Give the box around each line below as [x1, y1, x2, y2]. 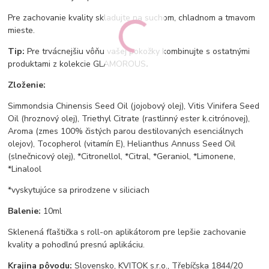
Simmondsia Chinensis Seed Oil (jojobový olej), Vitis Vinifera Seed [8, 100, 260, 112]
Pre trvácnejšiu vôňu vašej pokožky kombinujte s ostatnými [25, 46, 250, 58]
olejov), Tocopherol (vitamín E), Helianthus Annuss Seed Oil [8, 138, 236, 150]
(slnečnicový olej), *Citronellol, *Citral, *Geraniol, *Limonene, [8, 151, 236, 163]
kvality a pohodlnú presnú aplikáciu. [8, 239, 145, 251]
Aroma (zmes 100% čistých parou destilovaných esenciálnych [8, 125, 244, 138]
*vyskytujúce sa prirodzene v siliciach [8, 184, 150, 196]
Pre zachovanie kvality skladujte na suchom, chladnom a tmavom [8, 12, 256, 24]
